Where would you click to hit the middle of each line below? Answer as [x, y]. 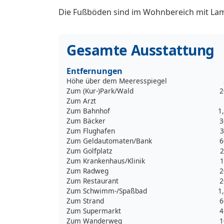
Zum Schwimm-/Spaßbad [107, 190]
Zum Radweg [87, 170]
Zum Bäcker [86, 120]
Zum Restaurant [92, 180]
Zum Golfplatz [89, 150]
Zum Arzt [81, 100]
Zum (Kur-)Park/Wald [100, 90]
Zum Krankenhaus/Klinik [106, 160]
